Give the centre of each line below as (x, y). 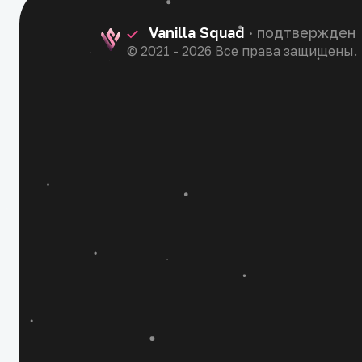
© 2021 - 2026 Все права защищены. (242, 51)
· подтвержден (302, 33)
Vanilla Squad (199, 33)
